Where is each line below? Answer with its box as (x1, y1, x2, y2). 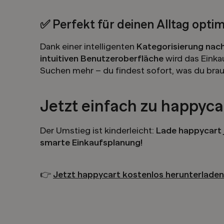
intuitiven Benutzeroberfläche (40, 53, 163, 64)
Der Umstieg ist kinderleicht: (40, 125, 156, 136)
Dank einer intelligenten (40, 41, 136, 52)
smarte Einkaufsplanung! (40, 137, 142, 148)
